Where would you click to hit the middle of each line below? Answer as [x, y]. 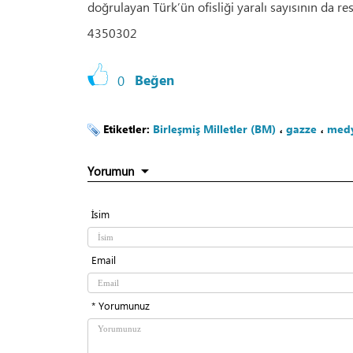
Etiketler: [128, 129]
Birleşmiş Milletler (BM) [214, 129]
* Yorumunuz [121, 306]
